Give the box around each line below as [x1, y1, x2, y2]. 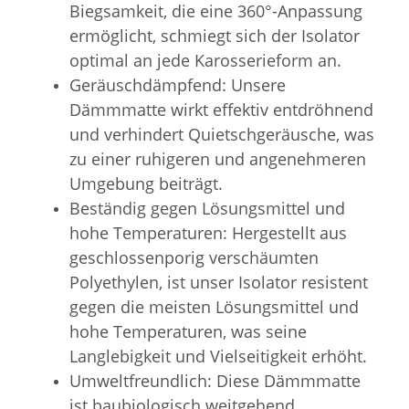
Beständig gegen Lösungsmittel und [69, 196, 345, 219]
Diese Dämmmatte [216, 369, 361, 392]
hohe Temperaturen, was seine [69, 320, 307, 342]
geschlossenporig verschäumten [69, 246, 319, 268]
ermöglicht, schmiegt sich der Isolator [69, 24, 360, 47]
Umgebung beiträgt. [69, 172, 223, 194]
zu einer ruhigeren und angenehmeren [69, 147, 366, 170]
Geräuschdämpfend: [69, 73, 231, 96]
